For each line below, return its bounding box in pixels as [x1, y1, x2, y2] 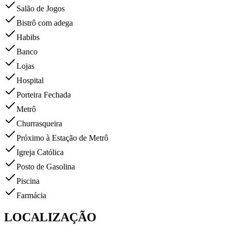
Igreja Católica [16, 148, 64, 157]
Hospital [16, 76, 44, 85]
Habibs [16, 33, 40, 42]
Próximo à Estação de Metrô [16, 133, 108, 143]
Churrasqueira [16, 119, 62, 128]
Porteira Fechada [16, 90, 71, 100]
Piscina [16, 177, 40, 186]
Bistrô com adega [16, 18, 73, 28]
